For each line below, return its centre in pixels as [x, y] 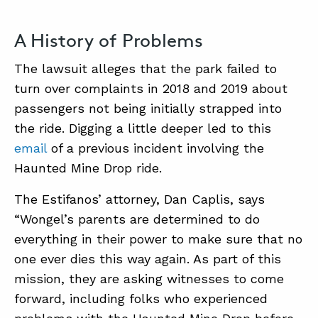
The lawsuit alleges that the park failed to [146, 68]
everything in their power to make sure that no [158, 239]
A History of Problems [109, 40]
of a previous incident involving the [158, 148]
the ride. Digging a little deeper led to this [143, 128]
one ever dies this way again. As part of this [148, 259]
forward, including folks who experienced [141, 298]
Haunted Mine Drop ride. [88, 168]
